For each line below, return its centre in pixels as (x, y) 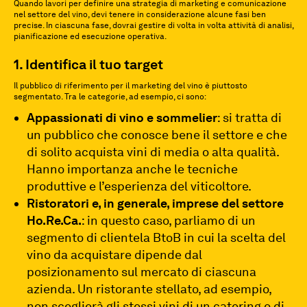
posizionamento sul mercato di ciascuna (142, 272)
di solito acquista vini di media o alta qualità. (153, 152)
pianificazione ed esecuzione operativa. (90, 36)
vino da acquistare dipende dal (115, 255)
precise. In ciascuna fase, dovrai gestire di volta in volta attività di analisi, (153, 25)
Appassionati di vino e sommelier (122, 118)
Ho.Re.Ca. (54, 220)
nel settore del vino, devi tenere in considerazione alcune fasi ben (140, 14)
